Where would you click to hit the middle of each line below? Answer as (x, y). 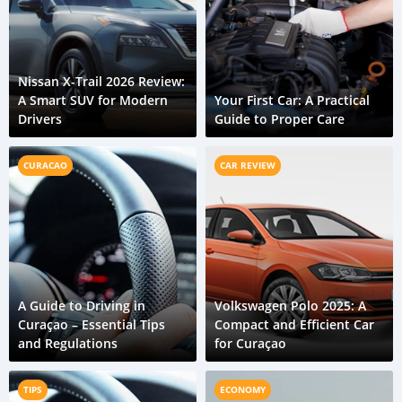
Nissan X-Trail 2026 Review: (101, 81)
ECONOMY (243, 389)
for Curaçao (250, 343)
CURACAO (45, 165)
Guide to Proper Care (280, 119)
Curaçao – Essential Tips (92, 324)
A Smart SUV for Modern (93, 100)
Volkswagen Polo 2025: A (290, 306)
